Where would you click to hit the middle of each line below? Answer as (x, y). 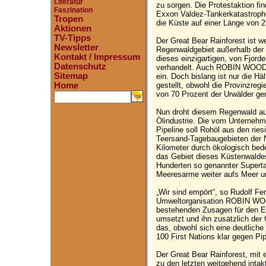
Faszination (73, 10)
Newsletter (76, 47)
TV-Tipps (72, 38)
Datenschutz (80, 66)
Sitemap (71, 76)
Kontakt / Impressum (97, 57)
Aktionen (73, 28)
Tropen (69, 19)
